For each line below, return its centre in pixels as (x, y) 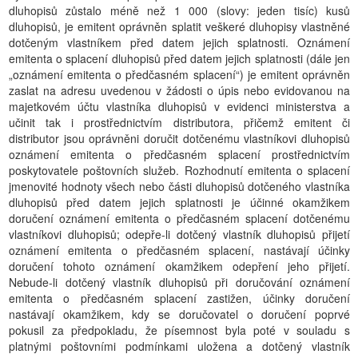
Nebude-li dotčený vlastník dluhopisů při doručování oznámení (179, 282)
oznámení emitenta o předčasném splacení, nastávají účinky (179, 250)
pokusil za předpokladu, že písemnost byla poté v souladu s (179, 330)
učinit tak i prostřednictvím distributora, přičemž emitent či (179, 122)
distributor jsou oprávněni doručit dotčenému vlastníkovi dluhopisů (179, 138)
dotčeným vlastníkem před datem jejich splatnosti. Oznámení (179, 42)
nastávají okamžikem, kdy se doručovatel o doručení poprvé (179, 314)
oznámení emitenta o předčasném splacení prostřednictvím (179, 154)
